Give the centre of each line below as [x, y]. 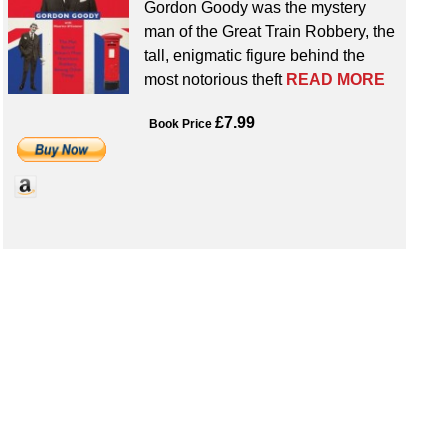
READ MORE [335, 80]
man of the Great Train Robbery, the [269, 32]
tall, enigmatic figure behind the [254, 56]
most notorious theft [214, 80]
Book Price [180, 123]
